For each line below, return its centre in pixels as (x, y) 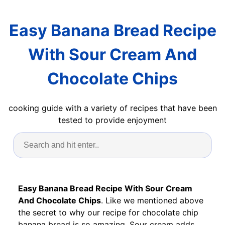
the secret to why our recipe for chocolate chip (108, 212)
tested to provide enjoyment (113, 120)
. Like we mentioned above (152, 200)
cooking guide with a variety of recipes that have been (113, 108)
